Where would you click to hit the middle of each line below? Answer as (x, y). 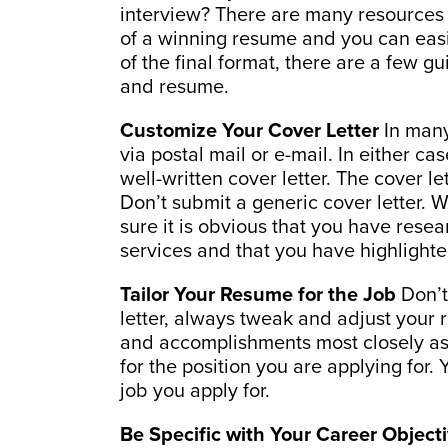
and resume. (174, 86)
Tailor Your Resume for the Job (258, 294)
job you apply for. (195, 390)
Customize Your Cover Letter (249, 130)
